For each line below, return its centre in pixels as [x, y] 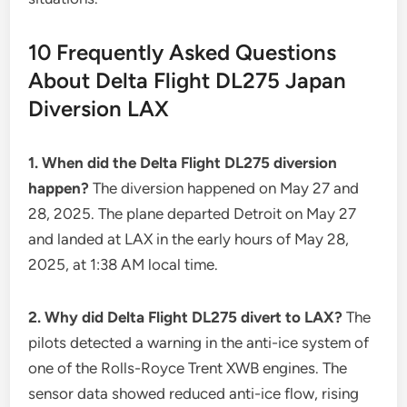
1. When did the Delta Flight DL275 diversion [183, 163]
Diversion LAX [99, 109]
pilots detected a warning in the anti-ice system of [199, 342]
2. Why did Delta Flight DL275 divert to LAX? [186, 317]
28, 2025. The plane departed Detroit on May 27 [193, 213]
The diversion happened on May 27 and [224, 188]
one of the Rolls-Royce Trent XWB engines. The [188, 368]
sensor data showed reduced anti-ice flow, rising [194, 393]
